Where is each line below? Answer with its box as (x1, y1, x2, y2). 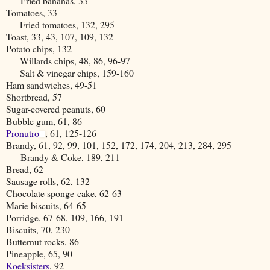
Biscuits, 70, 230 (6, 222, 70, 236)
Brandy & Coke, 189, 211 (6, 150, 120, 163)
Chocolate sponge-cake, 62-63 (6, 186, 122, 199)
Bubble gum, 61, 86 (6, 114, 82, 127)
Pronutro (6, 126, 39, 139)
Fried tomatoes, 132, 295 (6, 17, 115, 31)
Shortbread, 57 (6, 90, 62, 103)
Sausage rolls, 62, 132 (6, 174, 90, 187)
